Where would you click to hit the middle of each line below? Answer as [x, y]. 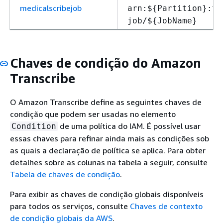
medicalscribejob [51, 8]
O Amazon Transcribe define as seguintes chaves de [106, 102]
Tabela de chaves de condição [65, 174]
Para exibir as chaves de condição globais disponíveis [107, 194]
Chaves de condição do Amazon [106, 63]
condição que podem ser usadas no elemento [93, 114]
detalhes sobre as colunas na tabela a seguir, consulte [109, 162]
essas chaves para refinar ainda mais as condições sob [110, 138]
